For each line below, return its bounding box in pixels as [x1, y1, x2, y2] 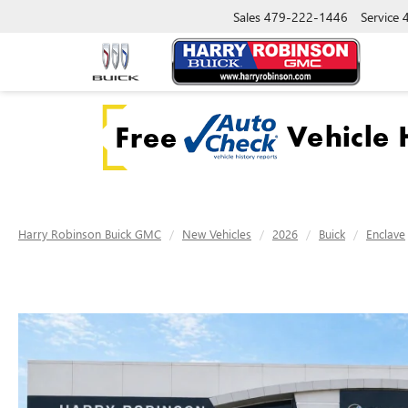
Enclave [366, 226, 405, 241]
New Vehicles [182, 226, 251, 241]
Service [361, 7, 399, 25]
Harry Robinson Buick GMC [18, 226, 161, 241]
